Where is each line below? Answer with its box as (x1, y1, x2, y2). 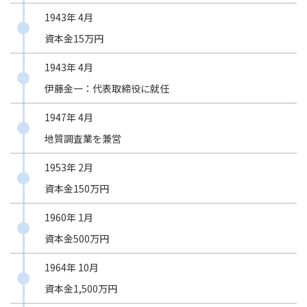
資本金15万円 (45, 32, 103, 46)
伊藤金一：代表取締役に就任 (45, 82, 169, 96)
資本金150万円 (45, 182, 109, 196)
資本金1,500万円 (45, 282, 117, 296)
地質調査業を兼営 (45, 132, 121, 146)
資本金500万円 (45, 232, 109, 246)
